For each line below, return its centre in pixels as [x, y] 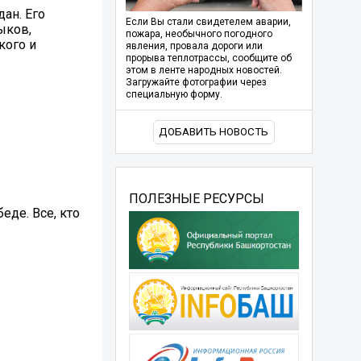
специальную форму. [174, 95]
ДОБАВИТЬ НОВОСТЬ [214, 132]
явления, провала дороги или [194, 46]
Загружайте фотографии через [196, 83]
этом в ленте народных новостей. [203, 71]
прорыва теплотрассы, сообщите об [208, 58]
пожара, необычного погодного [199, 34]
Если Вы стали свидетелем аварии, [208, 22]
